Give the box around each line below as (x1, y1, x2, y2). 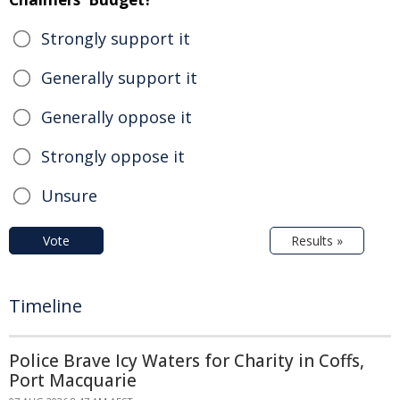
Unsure (41, 185, 97, 207)
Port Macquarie (9, 369, 137, 393)
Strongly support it (41, 28, 190, 50)
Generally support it (41, 67, 197, 89)
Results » (291, 232, 343, 250)
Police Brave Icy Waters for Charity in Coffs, (9, 349, 364, 373)
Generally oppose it (41, 106, 192, 129)
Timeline (9, 294, 82, 319)
